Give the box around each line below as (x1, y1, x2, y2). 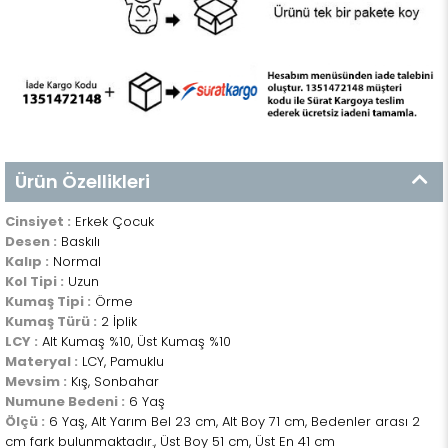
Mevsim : (5, 372, 67, 392)
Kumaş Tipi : (5, 292, 91, 312)
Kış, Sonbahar (67, 372, 159, 392)
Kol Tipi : (5, 272, 64, 292)
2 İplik (97, 312, 137, 332)
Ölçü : (5, 412, 45, 432)
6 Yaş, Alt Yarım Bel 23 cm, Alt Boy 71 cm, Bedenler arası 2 (45, 412, 420, 432)
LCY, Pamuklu (78, 352, 164, 372)
